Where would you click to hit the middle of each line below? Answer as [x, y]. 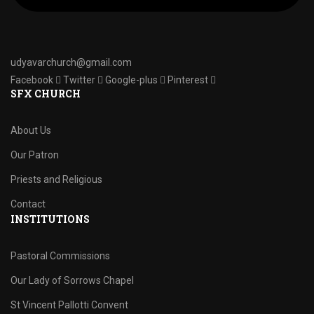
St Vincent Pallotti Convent [69, 305]
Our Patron [35, 155]
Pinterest [188, 80]
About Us [31, 130]
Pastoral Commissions [60, 256]
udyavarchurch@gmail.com [71, 62]
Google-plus [131, 80]
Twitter [79, 80]
